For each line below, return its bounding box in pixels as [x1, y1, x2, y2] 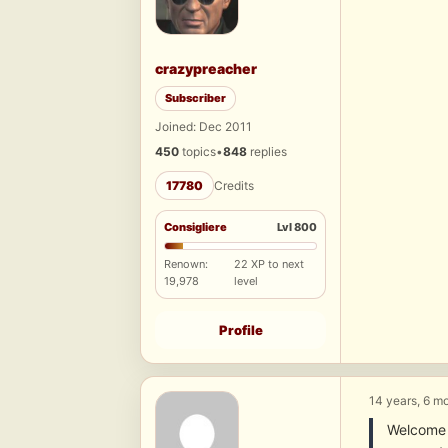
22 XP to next [234, 257, 305, 272]
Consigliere [164, 220, 227, 235]
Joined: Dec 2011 [155, 119, 252, 135]
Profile [218, 322, 263, 339]
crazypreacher [155, 60, 257, 78]
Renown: [164, 257, 208, 272]
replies [247, 144, 287, 160]
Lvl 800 [277, 220, 317, 235]
